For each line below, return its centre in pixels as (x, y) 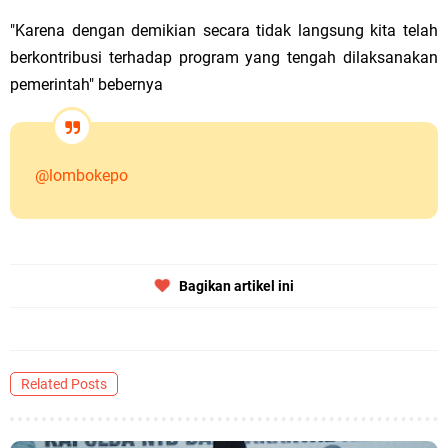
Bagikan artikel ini (236, 286)
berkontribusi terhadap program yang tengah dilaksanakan (224, 57)
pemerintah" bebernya (86, 84)
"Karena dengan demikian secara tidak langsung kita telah (224, 30)
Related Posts (64, 384)
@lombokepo (81, 175)
